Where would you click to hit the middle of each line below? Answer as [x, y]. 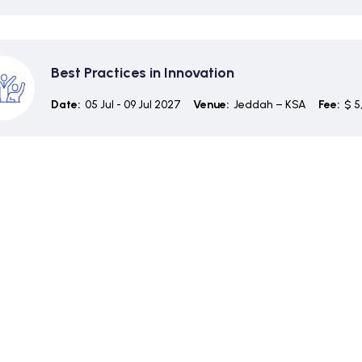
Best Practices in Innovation [142, 72]
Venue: [211, 104]
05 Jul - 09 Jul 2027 [133, 104]
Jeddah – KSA [269, 104]
